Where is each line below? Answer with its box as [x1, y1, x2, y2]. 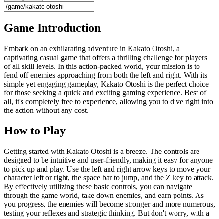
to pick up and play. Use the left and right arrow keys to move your [4, 165, 210, 174]
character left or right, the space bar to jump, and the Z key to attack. [4, 174, 214, 182]
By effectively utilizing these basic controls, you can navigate [4, 182, 192, 191]
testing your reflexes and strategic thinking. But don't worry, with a [4, 209, 209, 218]
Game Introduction [4, 21, 101, 34]
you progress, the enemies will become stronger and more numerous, [4, 200, 215, 209]
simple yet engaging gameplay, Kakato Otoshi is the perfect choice [4, 79, 209, 88]
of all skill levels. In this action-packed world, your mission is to [4, 62, 200, 70]
